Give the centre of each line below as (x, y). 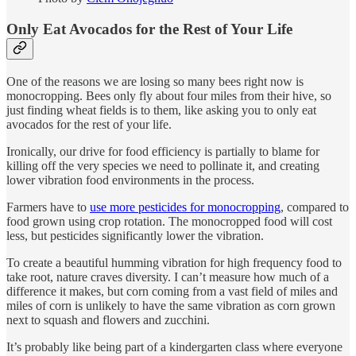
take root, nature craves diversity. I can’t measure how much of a (168, 277)
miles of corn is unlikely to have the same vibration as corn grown (171, 305)
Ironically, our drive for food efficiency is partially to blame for (163, 151)
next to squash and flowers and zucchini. (108, 319)
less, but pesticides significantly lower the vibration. (135, 235)
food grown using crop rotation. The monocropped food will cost (169, 221)
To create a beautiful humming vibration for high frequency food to (174, 262)
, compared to (315, 207)
